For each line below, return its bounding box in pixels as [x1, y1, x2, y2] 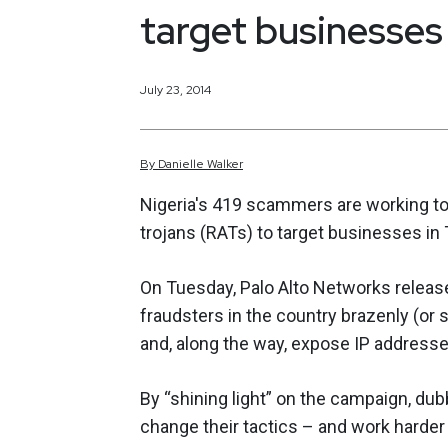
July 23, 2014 [140, 81, 211, 98]
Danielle [158, 156, 204, 173]
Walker [207, 156, 243, 173]
